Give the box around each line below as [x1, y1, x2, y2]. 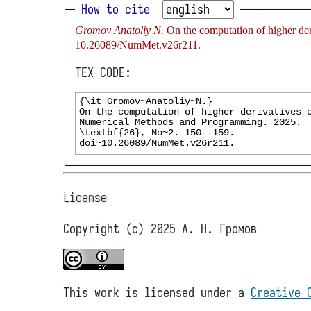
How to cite [74, 1, 162, 18]
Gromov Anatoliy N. [74, 24, 167, 37]
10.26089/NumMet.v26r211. [74, 38, 201, 51]
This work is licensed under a [63, 284, 251, 301]
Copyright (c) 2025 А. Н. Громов [63, 220, 258, 237]
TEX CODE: [74, 64, 131, 81]
